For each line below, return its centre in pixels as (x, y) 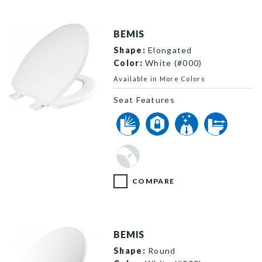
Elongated (169, 50)
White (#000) (172, 63)
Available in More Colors (159, 78)
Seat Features (144, 99)
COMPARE (154, 181)
